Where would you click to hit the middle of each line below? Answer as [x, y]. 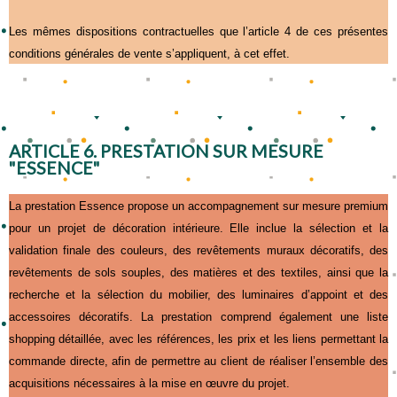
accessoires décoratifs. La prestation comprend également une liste [198, 316]
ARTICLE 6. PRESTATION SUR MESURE [166, 151]
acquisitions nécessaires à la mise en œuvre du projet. [149, 383]
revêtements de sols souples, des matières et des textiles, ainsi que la [198, 272]
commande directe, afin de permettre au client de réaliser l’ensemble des [198, 361]
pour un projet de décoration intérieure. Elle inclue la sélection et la [198, 228]
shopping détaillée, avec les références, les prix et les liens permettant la [198, 339]
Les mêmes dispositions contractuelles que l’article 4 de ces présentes [198, 31]
